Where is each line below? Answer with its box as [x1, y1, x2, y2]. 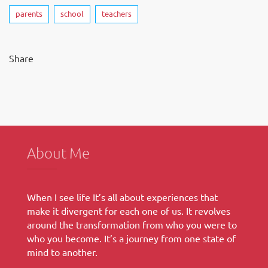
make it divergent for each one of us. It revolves [27, 205, 230, 217]
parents [16, 8, 42, 19]
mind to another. [27, 246, 98, 258]
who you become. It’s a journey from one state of [27, 232, 236, 244]
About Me [27, 144, 90, 162]
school [60, 8, 84, 19]
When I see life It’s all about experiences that [27, 191, 218, 203]
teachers [102, 8, 132, 19]
